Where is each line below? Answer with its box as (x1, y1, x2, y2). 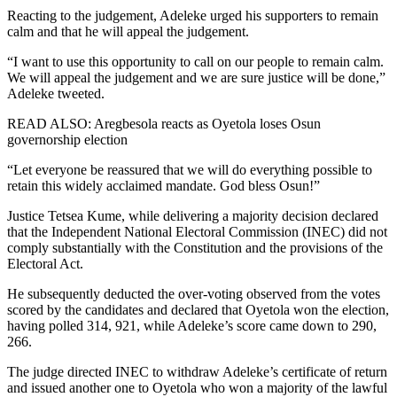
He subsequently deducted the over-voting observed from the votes (7, 285, 380, 301)
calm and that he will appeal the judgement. (7, 23, 249, 39)
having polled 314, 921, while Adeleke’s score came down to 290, (7, 317, 377, 333)
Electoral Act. (7, 255, 83, 271)
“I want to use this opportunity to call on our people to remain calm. (7, 53, 384, 69)
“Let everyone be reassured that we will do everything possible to (7, 161, 372, 177)
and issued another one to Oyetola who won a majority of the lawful (7, 379, 387, 395)
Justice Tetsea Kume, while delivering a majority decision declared (7, 207, 378, 223)
